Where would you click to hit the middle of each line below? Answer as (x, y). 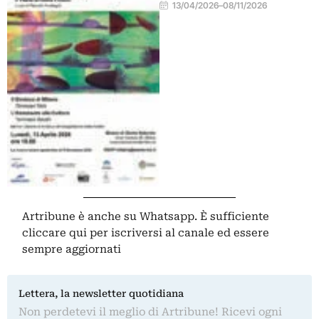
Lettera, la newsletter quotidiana (101, 294)
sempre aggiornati (72, 250)
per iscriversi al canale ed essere (178, 233)
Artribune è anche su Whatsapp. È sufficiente (146, 217)
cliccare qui (55, 233)
